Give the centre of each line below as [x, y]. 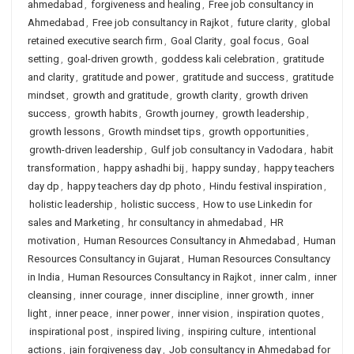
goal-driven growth [110, 59]
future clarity [265, 23]
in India [44, 277]
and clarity [51, 77]
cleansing [50, 295]
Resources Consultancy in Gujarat [104, 259]
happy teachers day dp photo [134, 186]
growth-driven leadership [86, 150]
